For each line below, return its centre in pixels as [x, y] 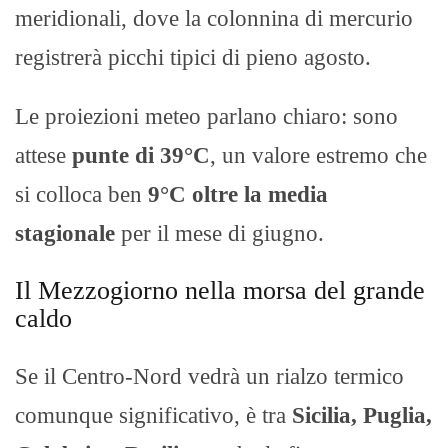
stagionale [65, 234]
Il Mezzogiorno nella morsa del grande [220, 291]
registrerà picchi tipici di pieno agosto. [193, 58]
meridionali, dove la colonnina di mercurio [214, 19]
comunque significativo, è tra [153, 416]
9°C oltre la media [238, 195]
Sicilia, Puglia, [362, 416]
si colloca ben [81, 195]
